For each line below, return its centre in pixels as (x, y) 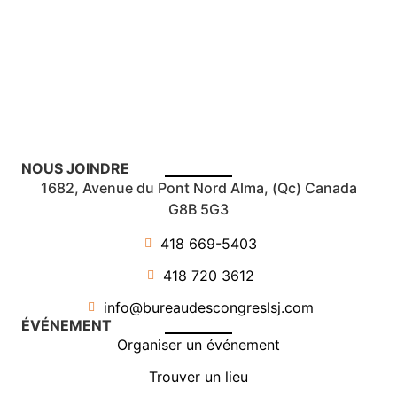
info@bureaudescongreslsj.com (208, 307)
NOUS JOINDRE (75, 169)
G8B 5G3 (198, 210)
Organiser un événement (198, 344)
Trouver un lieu (198, 376)
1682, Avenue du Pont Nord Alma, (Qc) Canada (198, 188)
